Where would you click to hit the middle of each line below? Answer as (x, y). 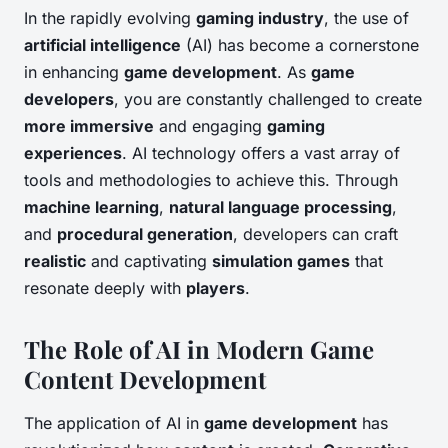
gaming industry (260, 18)
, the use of (366, 18)
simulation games (281, 261)
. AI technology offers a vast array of (261, 153)
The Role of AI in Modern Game (199, 349)
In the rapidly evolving (110, 18)
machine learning (91, 207)
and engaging (210, 126)
